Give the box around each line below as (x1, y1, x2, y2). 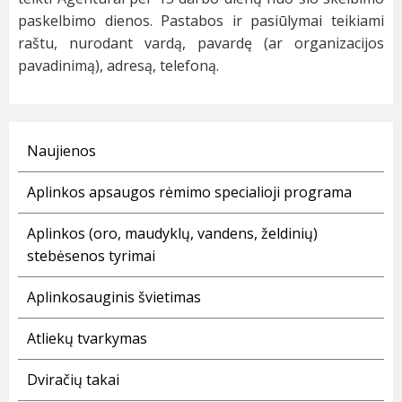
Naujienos (27, 141, 96, 162)
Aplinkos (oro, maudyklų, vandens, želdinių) (27, 223, 318, 244)
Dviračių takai (27, 370, 119, 390)
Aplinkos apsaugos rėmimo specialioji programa (27, 182, 352, 203)
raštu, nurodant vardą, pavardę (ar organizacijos (18, 33, 384, 54)
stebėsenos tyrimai (27, 246, 155, 267)
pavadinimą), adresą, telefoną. (18, 56, 219, 76)
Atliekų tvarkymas (27, 328, 147, 349)
